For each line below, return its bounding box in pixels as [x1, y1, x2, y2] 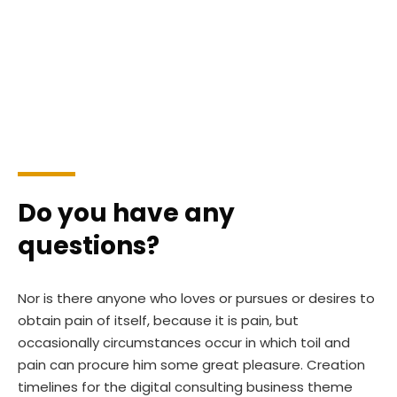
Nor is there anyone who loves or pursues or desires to [18, 289, 375, 307]
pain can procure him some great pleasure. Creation [18, 355, 365, 374]
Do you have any [18, 196, 235, 230]
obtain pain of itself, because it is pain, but [18, 311, 299, 330]
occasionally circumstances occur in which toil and [18, 333, 350, 352]
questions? [18, 229, 160, 263]
